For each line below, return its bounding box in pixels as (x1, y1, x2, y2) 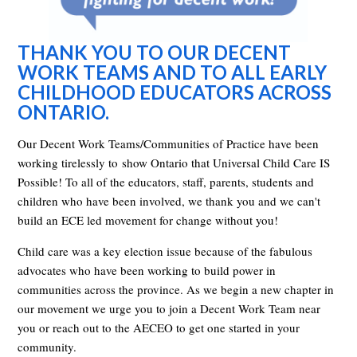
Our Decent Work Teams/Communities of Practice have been (18, 135, 320, 151)
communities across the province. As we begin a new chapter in (18, 281, 335, 297)
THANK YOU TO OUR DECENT (18, 41, 292, 64)
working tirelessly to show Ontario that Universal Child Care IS (18, 155, 331, 171)
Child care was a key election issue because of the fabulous (18, 243, 313, 259)
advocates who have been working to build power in (18, 262, 277, 278)
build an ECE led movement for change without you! (18, 212, 279, 228)
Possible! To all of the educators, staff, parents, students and (18, 174, 315, 190)
